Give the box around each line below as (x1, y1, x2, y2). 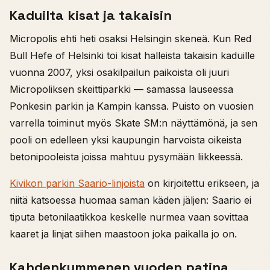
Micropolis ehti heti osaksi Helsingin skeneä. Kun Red (10, 32, 251, 45)
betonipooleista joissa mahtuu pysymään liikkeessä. (10, 150, 243, 163)
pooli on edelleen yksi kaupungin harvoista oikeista (10, 133, 242, 146)
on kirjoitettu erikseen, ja (145, 177, 259, 189)
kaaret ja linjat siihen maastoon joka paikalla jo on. (10, 227, 237, 240)
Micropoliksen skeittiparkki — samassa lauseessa (10, 83, 233, 95)
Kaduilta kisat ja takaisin (10, 6, 172, 24)
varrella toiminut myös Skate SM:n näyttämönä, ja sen (10, 116, 257, 129)
